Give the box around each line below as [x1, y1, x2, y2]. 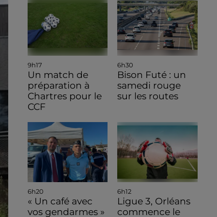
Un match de [27, 69, 88, 80]
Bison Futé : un [117, 69, 186, 80]
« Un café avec [27, 195, 93, 207]
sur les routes [117, 90, 179, 102]
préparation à [27, 79, 90, 91]
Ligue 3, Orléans [117, 195, 191, 207]
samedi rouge [117, 79, 181, 91]
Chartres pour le [27, 90, 102, 102]
